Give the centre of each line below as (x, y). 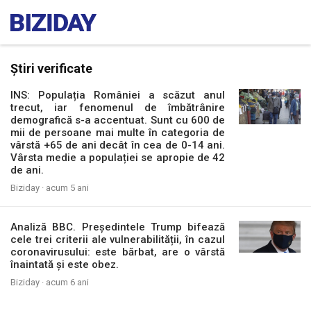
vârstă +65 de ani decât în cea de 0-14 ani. (118, 145)
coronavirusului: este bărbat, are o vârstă (118, 252)
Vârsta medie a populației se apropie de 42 (118, 158)
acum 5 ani (67, 188)
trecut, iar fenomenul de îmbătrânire (118, 108)
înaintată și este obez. (65, 264)
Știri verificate (51, 68)
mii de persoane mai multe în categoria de (118, 133)
